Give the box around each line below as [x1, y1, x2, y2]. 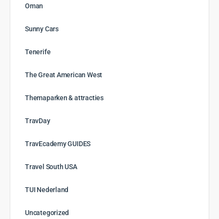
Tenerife [25, 48, 51, 56]
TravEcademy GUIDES [25, 140, 91, 148]
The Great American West [25, 71, 103, 79]
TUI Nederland [25, 186, 69, 194]
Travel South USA [25, 163, 77, 171]
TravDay [25, 117, 50, 125]
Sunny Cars [25, 25, 59, 33]
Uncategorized [25, 209, 69, 217]
